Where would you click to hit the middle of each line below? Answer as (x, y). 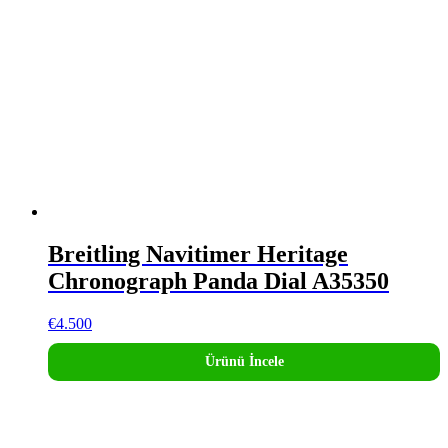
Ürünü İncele (244, 362)
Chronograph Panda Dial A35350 (218, 281)
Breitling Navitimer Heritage (198, 254)
